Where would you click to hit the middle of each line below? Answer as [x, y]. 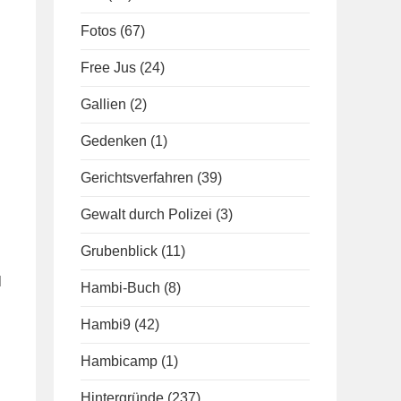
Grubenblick [119, 251]
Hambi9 [106, 324]
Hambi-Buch [120, 288]
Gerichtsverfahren [137, 178]
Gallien [103, 104]
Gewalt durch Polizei [146, 214]
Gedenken [114, 141]
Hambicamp [119, 361]
